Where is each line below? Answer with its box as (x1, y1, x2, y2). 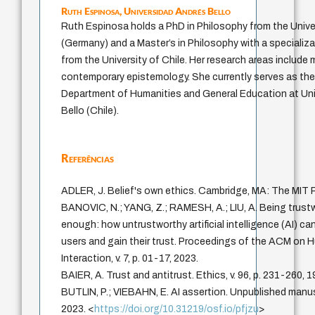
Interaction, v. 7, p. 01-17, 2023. (61, 252, 199, 264)
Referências (61, 150, 115, 165)
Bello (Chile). (61, 105, 120, 116)
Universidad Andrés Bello (124, 4, 231, 17)
